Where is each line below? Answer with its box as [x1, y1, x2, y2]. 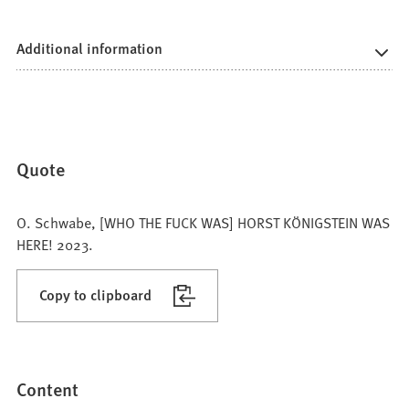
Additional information [16, 37, 163, 59]
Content [16, 376, 79, 403]
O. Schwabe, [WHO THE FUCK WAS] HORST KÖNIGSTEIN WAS [16, 211, 391, 232]
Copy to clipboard [39, 283, 152, 305]
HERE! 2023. [16, 233, 94, 254]
